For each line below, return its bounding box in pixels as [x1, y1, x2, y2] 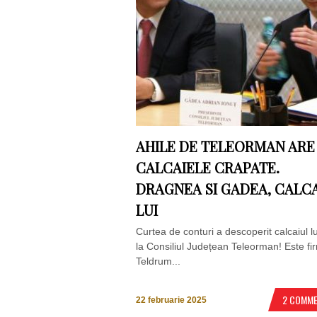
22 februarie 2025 [136, 295, 207, 306]
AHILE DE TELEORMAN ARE [136, 137, 315, 156]
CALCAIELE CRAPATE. [136, 158, 279, 177]
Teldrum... [136, 255, 180, 267]
